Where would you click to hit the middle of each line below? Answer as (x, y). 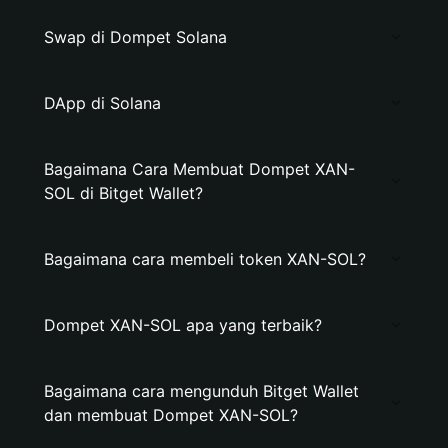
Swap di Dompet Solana (135, 37)
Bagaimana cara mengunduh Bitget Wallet (201, 391)
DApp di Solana (102, 103)
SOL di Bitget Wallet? (123, 193)
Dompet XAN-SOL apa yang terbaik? (183, 325)
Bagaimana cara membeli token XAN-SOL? (205, 259)
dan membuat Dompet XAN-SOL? (171, 415)
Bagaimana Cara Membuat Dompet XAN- (199, 169)
